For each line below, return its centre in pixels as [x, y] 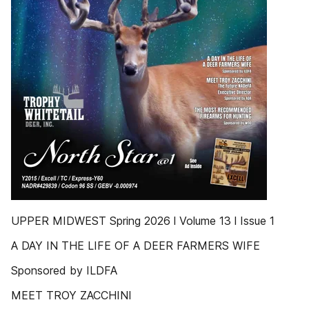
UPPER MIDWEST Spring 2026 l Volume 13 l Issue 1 [143, 221]
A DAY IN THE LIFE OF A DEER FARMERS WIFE [136, 246]
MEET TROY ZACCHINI [71, 295]
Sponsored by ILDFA [64, 270]
